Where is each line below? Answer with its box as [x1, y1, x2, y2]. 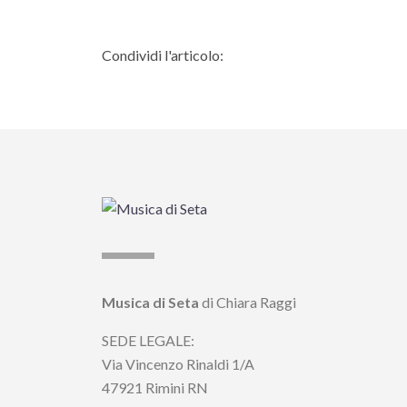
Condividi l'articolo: [102, 45, 223, 64]
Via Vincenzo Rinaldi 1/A [102, 354, 254, 372]
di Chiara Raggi [199, 293, 296, 311]
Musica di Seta [102, 293, 199, 311]
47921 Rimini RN [102, 378, 208, 396]
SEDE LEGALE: [102, 331, 194, 349]
